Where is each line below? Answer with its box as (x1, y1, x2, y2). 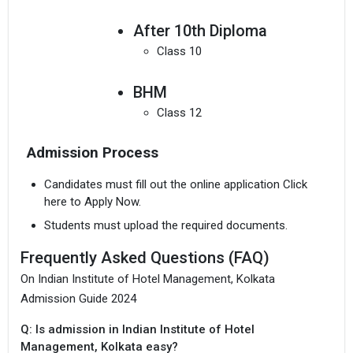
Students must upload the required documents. (44, 217, 288, 232)
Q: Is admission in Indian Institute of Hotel (20, 321, 255, 336)
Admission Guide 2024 (20, 291, 136, 306)
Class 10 (156, 44, 202, 59)
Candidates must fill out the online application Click (44, 177, 307, 192)
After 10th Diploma (132, 21, 267, 41)
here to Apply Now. (44, 195, 141, 210)
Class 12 (156, 106, 202, 121)
